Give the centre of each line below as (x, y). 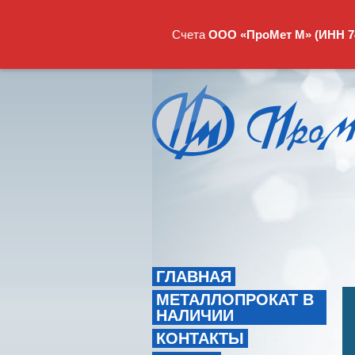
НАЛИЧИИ (195, 315)
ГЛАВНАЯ (194, 277)
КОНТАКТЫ (200, 338)
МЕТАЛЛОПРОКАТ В (235, 300)
